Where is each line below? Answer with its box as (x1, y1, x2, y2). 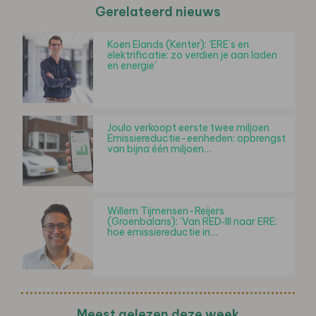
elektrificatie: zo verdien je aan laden (107, 48, 277, 61)
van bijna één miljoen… (107, 142, 212, 155)
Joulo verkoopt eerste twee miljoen (107, 121, 269, 134)
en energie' (107, 59, 157, 72)
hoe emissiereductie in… (107, 225, 218, 238)
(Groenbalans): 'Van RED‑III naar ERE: (107, 214, 277, 228)
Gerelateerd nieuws (95, 3, 221, 20)
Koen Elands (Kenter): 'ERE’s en (107, 37, 249, 51)
